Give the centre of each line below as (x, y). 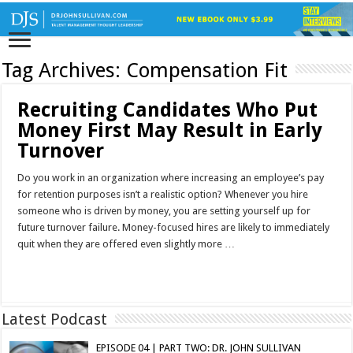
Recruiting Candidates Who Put (168, 110)
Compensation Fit (207, 71)
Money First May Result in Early (170, 131)
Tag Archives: (64, 71)
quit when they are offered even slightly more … (126, 244)
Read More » (52, 272)
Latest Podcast (55, 320)
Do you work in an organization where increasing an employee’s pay (171, 178)
